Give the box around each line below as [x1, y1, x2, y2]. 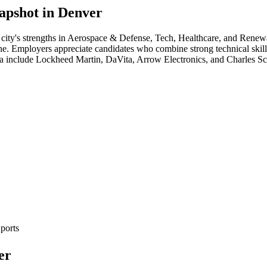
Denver [58, 4, 103, 20]
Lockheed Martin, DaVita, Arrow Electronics [36, 54, 206, 64]
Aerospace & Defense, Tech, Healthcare [67, 32, 219, 43]
